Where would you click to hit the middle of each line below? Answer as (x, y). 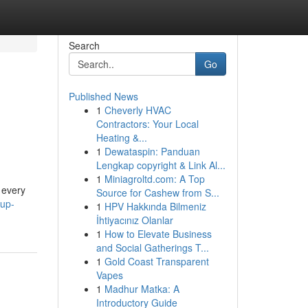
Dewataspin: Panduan (152, 151)
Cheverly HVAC (137, 110)
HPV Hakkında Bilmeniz (155, 206)
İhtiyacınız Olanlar (134, 220)
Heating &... (121, 137)
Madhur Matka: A (142, 289)
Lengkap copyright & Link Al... (161, 165)
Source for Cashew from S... (157, 192)
